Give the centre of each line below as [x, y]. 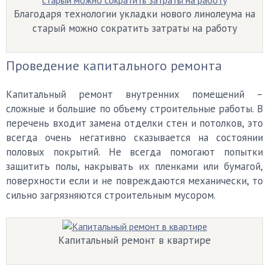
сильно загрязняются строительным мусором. [111, 195]
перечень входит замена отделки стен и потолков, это [134, 123]
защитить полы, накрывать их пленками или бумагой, [134, 166]
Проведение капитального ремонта [114, 65]
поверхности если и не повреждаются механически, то [134, 181]
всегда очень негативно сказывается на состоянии [134, 138]
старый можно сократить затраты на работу [134, 28]
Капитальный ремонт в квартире [134, 240]
